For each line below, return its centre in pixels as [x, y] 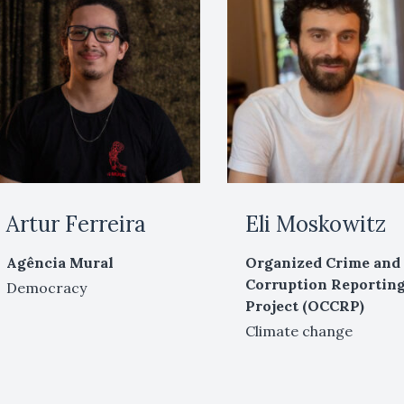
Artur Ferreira [76, 224]
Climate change [299, 331]
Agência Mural [60, 262]
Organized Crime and [323, 262]
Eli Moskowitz [316, 224]
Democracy [46, 287]
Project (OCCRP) [305, 305]
